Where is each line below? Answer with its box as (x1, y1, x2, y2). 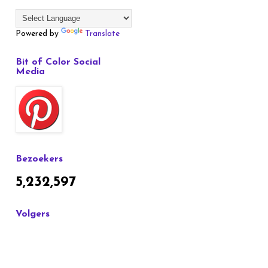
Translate (85, 29, 120, 39)
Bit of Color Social (16, 57, 100, 68)
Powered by (16, 29, 61, 39)
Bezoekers (16, 154, 63, 165)
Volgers (16, 209, 50, 220)
